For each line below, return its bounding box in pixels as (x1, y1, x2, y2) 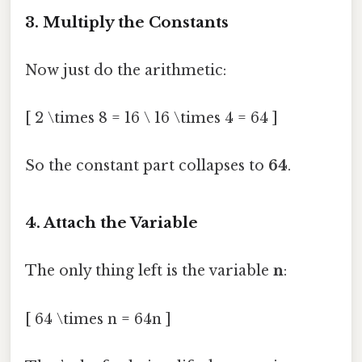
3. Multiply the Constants (25, 12, 229, 32)
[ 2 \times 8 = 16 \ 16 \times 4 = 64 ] (25, 109, 278, 128)
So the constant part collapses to (25, 157, 268, 175)
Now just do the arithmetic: (25, 61, 226, 79)
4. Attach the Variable (25, 213, 198, 233)
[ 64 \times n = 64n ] (25, 309, 171, 328)
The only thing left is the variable (25, 262, 273, 280)
